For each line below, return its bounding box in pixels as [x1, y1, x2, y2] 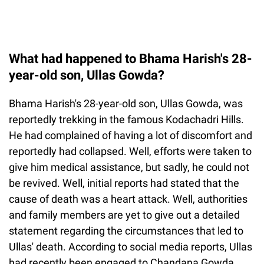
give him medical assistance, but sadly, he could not [9, 160, 249, 173]
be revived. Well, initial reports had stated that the [9, 176, 239, 189]
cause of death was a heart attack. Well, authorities [9, 192, 247, 205]
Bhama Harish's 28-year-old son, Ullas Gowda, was [9, 97, 243, 110]
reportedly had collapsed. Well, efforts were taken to [9, 144, 252, 157]
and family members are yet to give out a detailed [9, 208, 240, 221]
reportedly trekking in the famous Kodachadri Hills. [9, 113, 244, 126]
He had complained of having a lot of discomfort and [9, 128, 252, 141]
